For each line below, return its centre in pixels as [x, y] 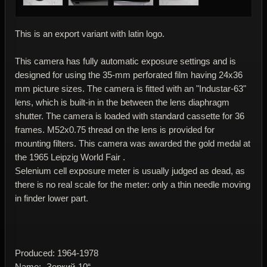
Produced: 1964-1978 [57, 253]
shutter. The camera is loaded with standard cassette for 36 [130, 116]
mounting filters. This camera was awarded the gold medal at [133, 143]
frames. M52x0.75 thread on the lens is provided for [115, 129]
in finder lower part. [52, 198]
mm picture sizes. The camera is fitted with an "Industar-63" [131, 88]
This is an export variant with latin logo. [90, 33]
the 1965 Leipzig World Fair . [70, 157]
